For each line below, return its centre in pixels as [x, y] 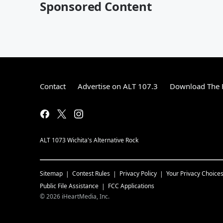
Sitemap [51, 173]
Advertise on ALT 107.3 [118, 86]
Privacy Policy [138, 173]
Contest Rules [91, 173]
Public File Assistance [69, 186]
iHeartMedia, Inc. [86, 196]
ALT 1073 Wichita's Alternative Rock [89, 140]
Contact [53, 86]
